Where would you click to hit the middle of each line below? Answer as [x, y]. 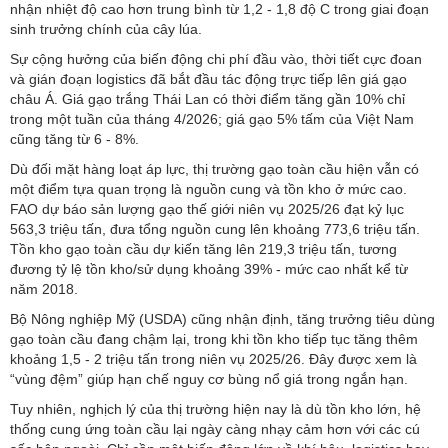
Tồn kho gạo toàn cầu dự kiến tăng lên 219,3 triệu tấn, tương [203, 249]
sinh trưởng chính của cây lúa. [106, 29]
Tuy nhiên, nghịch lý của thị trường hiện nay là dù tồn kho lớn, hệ [215, 409]
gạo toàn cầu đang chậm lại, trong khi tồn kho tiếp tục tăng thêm [214, 339]
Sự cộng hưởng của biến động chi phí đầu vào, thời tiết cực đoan [216, 59]
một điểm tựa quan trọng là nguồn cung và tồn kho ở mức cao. [208, 189]
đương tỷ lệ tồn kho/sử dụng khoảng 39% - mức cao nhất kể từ [209, 269]
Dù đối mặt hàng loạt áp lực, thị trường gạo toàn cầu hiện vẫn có [214, 169]
